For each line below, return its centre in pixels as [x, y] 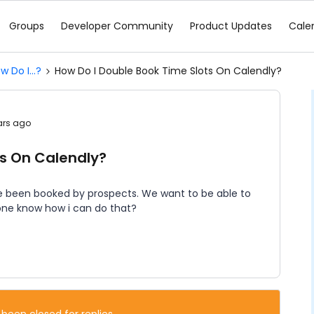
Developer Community [117, 26]
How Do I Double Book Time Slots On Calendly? [168, 71]
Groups [27, 26]
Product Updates [231, 26]
